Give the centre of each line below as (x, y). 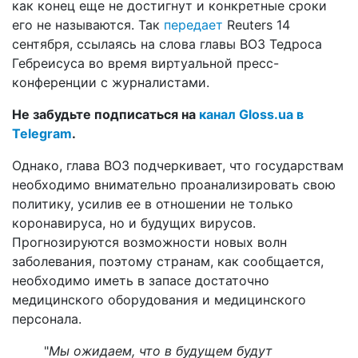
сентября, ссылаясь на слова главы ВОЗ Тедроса (167, 44)
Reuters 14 (257, 24)
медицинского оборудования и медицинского (159, 299)
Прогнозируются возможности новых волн (149, 242)
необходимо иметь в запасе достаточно (141, 280)
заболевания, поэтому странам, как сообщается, (168, 261)
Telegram (42, 133)
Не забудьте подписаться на (105, 114)
